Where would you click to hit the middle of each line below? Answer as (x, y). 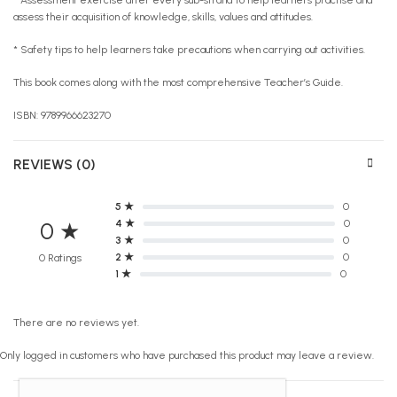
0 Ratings (60, 258)
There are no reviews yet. (76, 322)
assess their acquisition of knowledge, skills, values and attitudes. (163, 16)
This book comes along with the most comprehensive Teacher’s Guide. (178, 82)
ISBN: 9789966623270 (62, 115)
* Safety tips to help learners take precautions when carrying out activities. (189, 49)
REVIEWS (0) (54, 164)
